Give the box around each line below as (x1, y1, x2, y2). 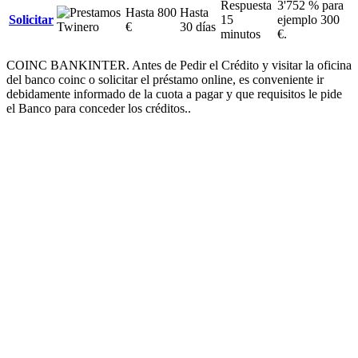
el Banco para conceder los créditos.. (6, 101, 191, 116)
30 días (180, 20, 216, 34)
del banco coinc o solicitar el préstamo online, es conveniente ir (6, 73, 324, 87)
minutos (221, 27, 261, 42)
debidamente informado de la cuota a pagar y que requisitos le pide (6, 87, 342, 101)
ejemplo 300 (277, 13, 340, 27)
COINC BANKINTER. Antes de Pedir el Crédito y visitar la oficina (6, 58, 352, 73)
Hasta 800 (125, 6, 177, 20)
